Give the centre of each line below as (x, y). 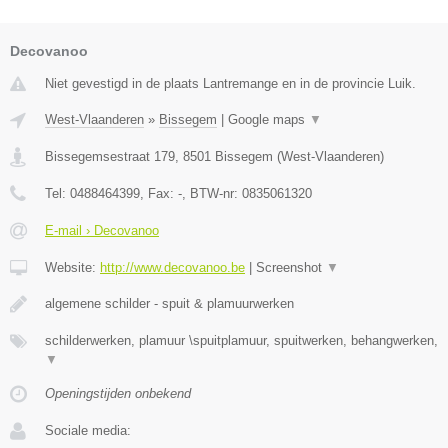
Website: (72, 268)
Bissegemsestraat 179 (110, 157)
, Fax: (159, 194)
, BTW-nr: (212, 194)
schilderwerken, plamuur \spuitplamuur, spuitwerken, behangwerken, (241, 341)
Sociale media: (88, 431)
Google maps (268, 120)
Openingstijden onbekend (118, 394)
